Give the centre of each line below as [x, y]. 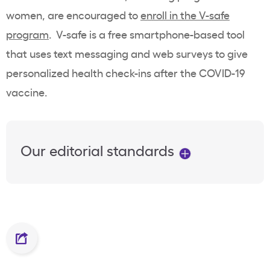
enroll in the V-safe [185, 15]
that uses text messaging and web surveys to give [127, 53]
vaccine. [28, 92]
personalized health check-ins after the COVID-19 [126, 73]
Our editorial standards [99, 150]
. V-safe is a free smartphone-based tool [147, 34]
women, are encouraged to [73, 15]
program [27, 34]
